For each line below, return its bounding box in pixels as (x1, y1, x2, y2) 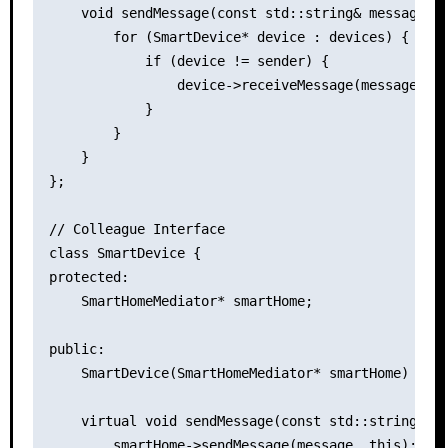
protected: (48, 268, 129, 285)
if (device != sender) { (48, 52, 329, 69)
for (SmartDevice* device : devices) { (48, 28, 409, 45)
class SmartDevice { (48, 244, 201, 261)
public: (48, 340, 105, 357)
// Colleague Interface (48, 220, 225, 237)
